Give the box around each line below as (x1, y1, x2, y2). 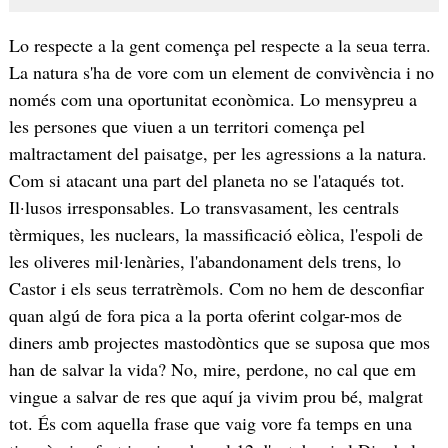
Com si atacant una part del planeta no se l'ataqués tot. (8, 167, 405, 192)
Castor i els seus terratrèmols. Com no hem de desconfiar (8, 275, 424, 300)
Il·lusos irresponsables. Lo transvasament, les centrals (8, 194, 399, 219)
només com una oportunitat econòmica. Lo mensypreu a (8, 86, 417, 111)
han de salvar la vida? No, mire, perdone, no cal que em (8, 356, 416, 381)
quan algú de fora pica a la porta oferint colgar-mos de (8, 302, 402, 327)
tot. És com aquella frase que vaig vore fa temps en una (8, 410, 412, 435)
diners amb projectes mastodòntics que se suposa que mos (8, 329, 430, 354)
